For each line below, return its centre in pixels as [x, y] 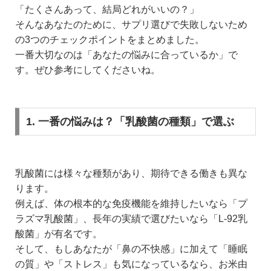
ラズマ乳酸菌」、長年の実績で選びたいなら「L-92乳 [131, 219]
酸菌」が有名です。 [59, 234]
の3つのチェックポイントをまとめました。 [110, 40]
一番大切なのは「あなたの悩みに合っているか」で [126, 55]
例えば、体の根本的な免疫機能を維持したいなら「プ [131, 204]
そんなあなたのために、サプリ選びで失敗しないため [131, 25]
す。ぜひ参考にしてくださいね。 [88, 70]
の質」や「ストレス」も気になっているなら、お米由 [131, 264]
